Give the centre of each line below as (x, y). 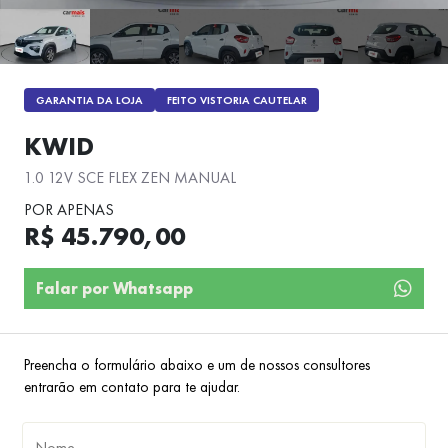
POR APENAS (69, 210)
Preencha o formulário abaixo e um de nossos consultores (197, 365)
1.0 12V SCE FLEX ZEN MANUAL (130, 178)
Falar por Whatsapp (114, 288)
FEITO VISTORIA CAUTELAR (237, 100)
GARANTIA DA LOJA (89, 100)
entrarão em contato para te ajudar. (132, 387)
